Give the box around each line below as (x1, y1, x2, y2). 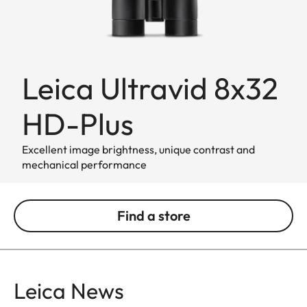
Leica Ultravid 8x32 (22, 69, 278, 107)
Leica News (14, 276, 124, 304)
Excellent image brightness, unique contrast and (22, 142, 255, 156)
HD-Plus (22, 104, 134, 143)
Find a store (116, 206, 191, 224)
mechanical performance (22, 157, 147, 171)
